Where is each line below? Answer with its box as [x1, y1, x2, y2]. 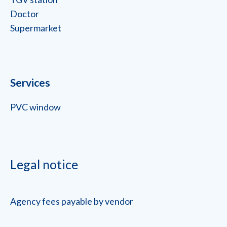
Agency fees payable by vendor [10, 196, 133, 207]
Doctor [10, 8, 39, 19]
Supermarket [10, 22, 61, 33]
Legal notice [10, 157, 78, 172]
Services [10, 76, 50, 89]
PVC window [10, 101, 61, 112]
